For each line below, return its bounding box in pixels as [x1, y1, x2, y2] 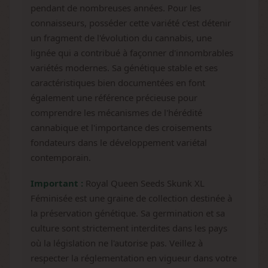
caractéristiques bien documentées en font [31, 77, 205, 89]
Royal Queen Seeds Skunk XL [83, 177, 205, 189]
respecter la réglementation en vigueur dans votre [31, 252, 237, 264]
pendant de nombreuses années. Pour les [31, 2, 201, 14]
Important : [31, 177, 83, 189]
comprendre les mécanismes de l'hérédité [31, 106, 202, 118]
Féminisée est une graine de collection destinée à [31, 192, 232, 204]
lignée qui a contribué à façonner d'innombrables [31, 47, 233, 59]
